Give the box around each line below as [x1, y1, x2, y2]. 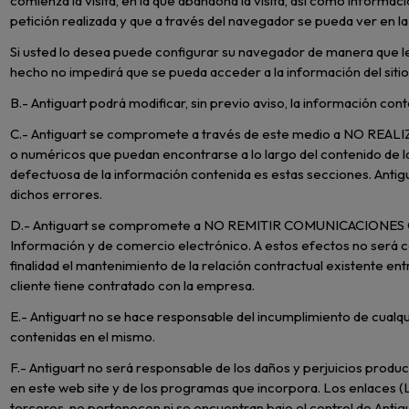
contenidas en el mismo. [10, 328, 156, 346]
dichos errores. [10, 185, 103, 204]
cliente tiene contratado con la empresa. [10, 277, 256, 295]
